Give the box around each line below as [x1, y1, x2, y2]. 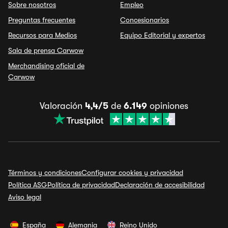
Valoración [40, 101, 85, 111]
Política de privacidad [47, 181, 115, 189]
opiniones [147, 101, 188, 111]
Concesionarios [120, 16, 169, 24]
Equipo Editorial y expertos [120, 31, 205, 39]
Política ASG [8, 181, 47, 189]
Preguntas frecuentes [8, 16, 75, 24]
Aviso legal [8, 193, 41, 201]
